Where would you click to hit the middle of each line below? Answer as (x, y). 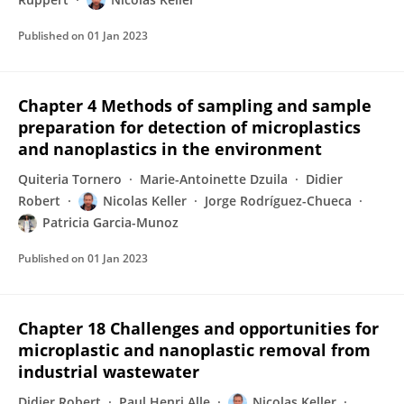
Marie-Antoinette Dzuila (214, 179)
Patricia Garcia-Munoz (110, 222)
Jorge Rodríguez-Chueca (278, 201)
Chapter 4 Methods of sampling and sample (195, 106)
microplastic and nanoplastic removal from (194, 350)
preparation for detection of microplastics (189, 127)
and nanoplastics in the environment (170, 149)
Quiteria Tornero (70, 179)
